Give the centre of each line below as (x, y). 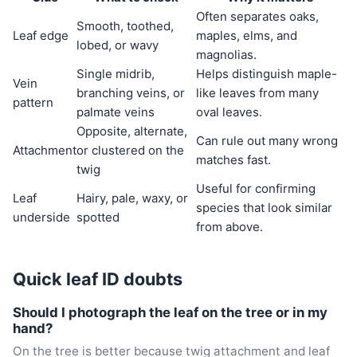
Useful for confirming (256, 189)
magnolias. (226, 55)
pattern (33, 103)
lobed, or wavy (118, 45)
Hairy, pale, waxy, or (132, 198)
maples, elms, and (247, 36)
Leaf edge (41, 36)
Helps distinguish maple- (267, 74)
